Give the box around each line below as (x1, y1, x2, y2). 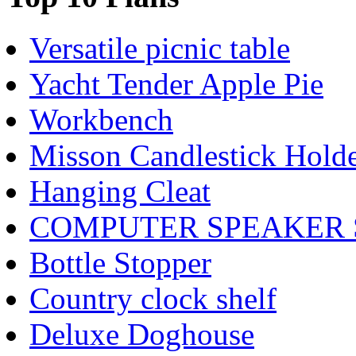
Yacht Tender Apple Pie (29, 66, 323, 101)
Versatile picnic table (29, 30, 290, 65)
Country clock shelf (29, 281, 277, 315)
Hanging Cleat (29, 173, 211, 208)
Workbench (29, 102, 173, 137)
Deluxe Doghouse (29, 316, 254, 351)
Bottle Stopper (29, 245, 211, 280)
